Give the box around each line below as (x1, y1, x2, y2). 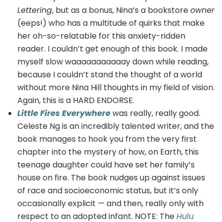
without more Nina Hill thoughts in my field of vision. (17, 81, 215, 93)
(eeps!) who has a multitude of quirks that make (17, 17, 205, 29)
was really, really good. (111, 107, 200, 119)
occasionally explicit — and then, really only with (17, 197, 204, 209)
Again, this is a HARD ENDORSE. (17, 94, 134, 106)
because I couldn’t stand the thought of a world (17, 68, 202, 80)
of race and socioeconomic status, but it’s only (17, 184, 198, 196)
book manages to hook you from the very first (17, 133, 197, 145)
